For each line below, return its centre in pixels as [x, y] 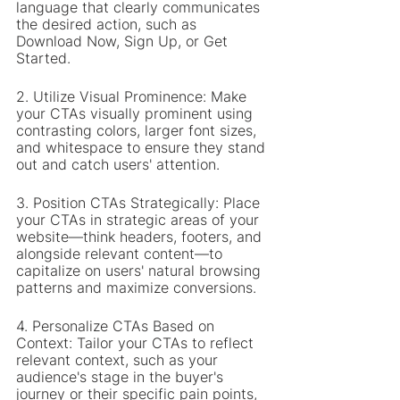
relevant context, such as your [119, 360]
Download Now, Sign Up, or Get [124, 41]
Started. [43, 58]
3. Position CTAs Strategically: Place [140, 203]
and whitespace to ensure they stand [143, 147]
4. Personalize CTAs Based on [117, 326]
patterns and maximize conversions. [136, 287]
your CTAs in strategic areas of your [140, 220]
